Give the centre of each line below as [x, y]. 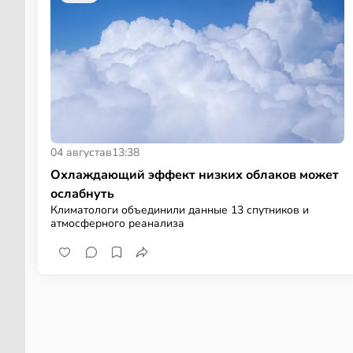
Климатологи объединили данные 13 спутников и [180, 210]
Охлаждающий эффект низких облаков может [195, 175]
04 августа [78, 152]
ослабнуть [82, 193]
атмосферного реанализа [117, 223]
